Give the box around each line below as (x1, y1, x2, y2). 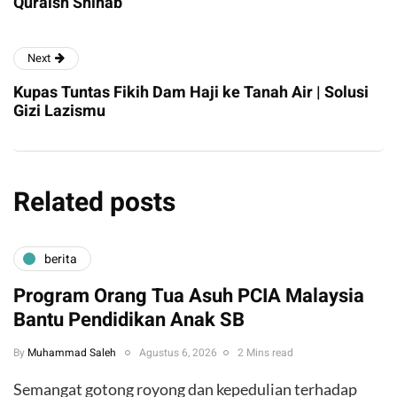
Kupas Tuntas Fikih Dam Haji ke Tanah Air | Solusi (13, 81, 369, 105)
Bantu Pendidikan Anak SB (13, 306, 245, 335)
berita (44, 249, 77, 269)
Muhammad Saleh (27, 345, 116, 362)
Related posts (13, 183, 175, 223)
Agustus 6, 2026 (139, 345, 217, 362)
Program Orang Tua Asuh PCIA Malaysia (13, 282, 364, 311)
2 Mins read (237, 345, 293, 362)
